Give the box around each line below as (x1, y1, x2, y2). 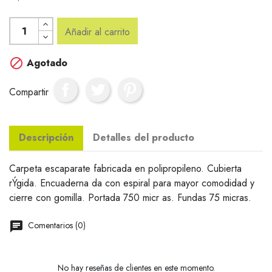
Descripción (19, 131, 73, 144)
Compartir (9, 84, 49, 99)
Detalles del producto (93, 131, 194, 144)
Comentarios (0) (25, 219, 86, 231)
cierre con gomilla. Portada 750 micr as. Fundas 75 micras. (9, 191, 251, 205)
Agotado (24, 56, 67, 70)
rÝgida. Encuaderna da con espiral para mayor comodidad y (9, 176, 254, 190)
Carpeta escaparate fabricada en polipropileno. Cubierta (9, 161, 242, 175)
